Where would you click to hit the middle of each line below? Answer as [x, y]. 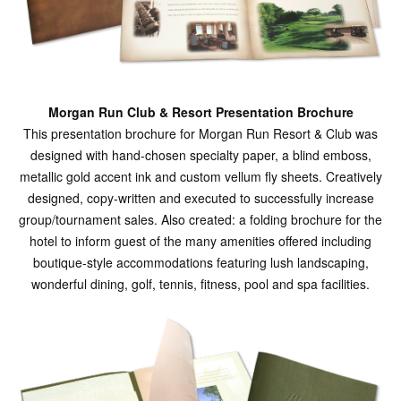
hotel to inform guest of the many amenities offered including [200, 241]
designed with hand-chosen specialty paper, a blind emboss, [200, 155]
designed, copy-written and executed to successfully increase [200, 198]
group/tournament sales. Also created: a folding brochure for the [200, 220]
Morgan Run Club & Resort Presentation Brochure [200, 112]
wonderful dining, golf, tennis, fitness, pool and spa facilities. [200, 284]
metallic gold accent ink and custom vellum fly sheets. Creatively [200, 177]
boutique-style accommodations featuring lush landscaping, [200, 263]
